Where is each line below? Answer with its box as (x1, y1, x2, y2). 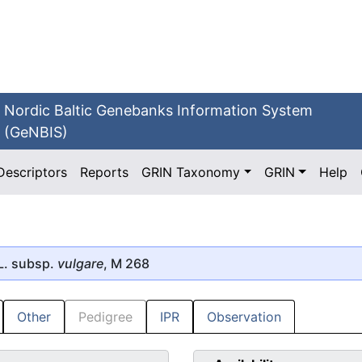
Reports (80, 164, 129, 180)
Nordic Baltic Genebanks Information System (4, 102, 314, 119)
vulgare (57, 255, 103, 271)
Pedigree (78, 309, 133, 326)
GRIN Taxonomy (141, 164, 241, 180)
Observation (207, 309, 281, 326)
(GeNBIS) (4, 124, 69, 141)
